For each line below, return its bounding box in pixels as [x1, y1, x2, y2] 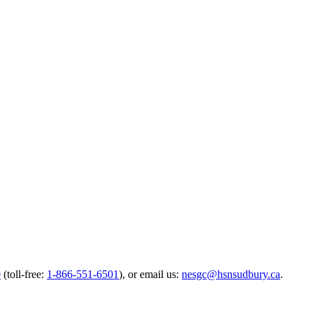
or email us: [125, 268, 182, 280]
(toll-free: [3, 268, 47, 280]
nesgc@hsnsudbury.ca [182, 268, 280, 280]
